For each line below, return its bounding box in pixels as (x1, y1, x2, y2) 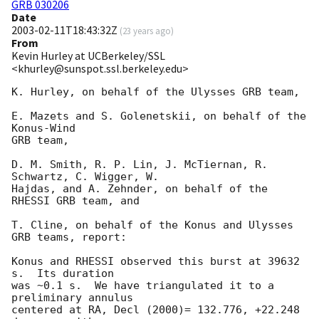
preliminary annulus (11, 291, 133, 305)
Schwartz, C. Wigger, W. (11, 170, 159, 184)
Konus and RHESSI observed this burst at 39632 (11, 255, 300, 268)
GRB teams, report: (11, 231, 127, 244)
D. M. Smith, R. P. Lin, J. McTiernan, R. (11, 158, 268, 172)
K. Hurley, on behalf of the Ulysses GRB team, (11, 85, 300, 99)
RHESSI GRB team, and (11, 194, 140, 208)
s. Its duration (11, 267, 114, 281)
